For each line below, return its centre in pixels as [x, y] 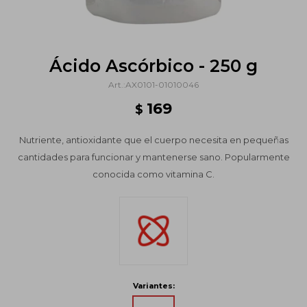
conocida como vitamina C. [153, 174]
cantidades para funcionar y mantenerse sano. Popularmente [153, 157]
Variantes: [153, 286]
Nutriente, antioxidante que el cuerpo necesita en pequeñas [153, 140]
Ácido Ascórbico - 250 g [153, 66]
